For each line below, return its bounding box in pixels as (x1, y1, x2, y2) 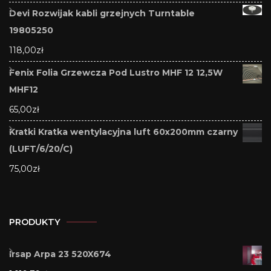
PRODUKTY (9, 216, 60, 227)
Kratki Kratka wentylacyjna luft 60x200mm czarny (9, 126, 238, 137)
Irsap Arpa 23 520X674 (9, 248, 111, 260)
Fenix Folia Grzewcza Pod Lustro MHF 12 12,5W (9, 67, 223, 78)
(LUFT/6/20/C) (9, 143, 73, 154)
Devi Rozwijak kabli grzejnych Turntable (9, 7, 195, 19)
